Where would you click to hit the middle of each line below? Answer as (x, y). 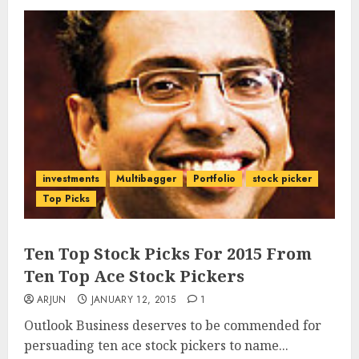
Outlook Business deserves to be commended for (173, 325)
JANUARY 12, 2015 (133, 300)
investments (71, 179)
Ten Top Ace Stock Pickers (134, 276)
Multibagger (146, 179)
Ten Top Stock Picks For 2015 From (168, 254)
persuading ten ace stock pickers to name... (156, 345)
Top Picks (66, 199)
